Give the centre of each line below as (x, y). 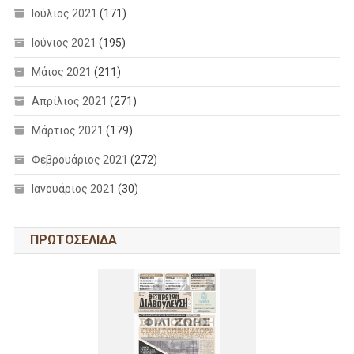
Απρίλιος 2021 (69, 102)
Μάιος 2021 (61, 72)
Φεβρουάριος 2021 (79, 160)
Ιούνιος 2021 (64, 43)
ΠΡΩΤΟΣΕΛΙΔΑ (73, 240)
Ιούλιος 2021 (64, 14)
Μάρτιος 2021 (67, 131)
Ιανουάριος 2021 (73, 189)
